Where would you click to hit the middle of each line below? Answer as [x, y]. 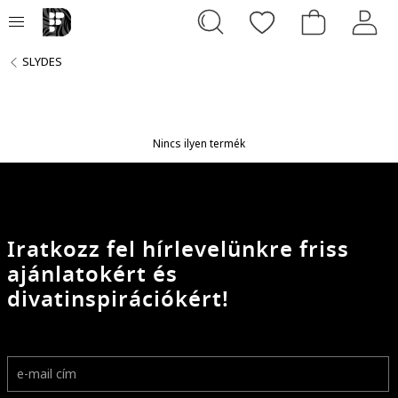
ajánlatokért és [92, 274]
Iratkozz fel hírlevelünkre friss [178, 249]
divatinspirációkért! [118, 299]
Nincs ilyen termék [199, 143]
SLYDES [42, 61]
